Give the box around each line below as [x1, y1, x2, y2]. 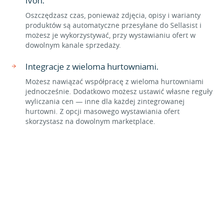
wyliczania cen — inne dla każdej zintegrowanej [25, 97, 185, 106]
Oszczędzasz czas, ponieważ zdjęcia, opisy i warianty [25, 10, 201, 20]
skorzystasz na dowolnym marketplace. [25, 116, 155, 126]
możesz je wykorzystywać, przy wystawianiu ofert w [25, 30, 196, 40]
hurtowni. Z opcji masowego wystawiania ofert [25, 107, 180, 116]
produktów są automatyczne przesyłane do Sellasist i [25, 20, 202, 30]
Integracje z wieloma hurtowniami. [25, 61, 159, 72]
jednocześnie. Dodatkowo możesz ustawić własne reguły [25, 87, 213, 96]
